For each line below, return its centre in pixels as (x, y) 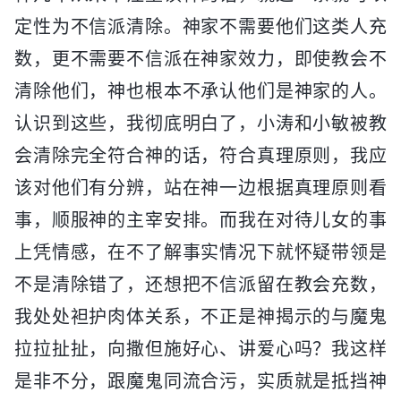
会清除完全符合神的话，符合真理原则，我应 (200, 155)
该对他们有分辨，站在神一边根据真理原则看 (200, 188)
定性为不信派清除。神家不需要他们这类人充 (200, 26)
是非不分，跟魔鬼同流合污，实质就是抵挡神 (200, 381)
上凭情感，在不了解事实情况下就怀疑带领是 (200, 252)
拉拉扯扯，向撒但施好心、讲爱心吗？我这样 (200, 349)
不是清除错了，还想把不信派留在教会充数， (200, 284)
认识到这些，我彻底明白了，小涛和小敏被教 (200, 123)
